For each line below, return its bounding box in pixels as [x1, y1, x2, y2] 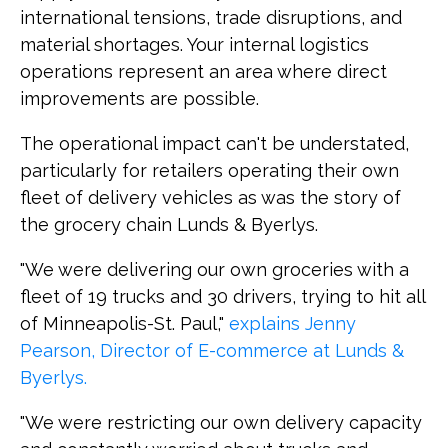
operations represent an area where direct [20, 60, 387, 82]
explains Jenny [229, 312, 356, 334]
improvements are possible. [20, 87, 259, 109]
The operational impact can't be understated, [20, 132, 409, 154]
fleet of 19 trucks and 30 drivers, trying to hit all [20, 285, 425, 307]
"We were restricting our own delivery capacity [20, 411, 422, 433]
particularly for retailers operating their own [20, 159, 399, 181]
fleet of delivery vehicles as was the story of [20, 186, 401, 208]
